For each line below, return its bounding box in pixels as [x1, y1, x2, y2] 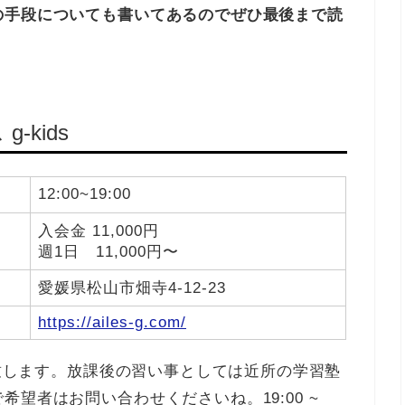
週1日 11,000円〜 [38, 243, 179, 261]
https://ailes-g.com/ [38, 314, 186, 332]
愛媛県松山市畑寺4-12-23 [38, 279, 226, 297]
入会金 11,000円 [38, 222, 159, 240]
